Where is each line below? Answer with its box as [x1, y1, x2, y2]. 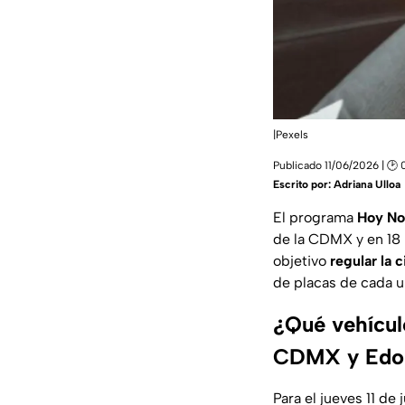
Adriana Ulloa [334, 178, 400, 192]
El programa [273, 209, 357, 227]
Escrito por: [273, 178, 334, 192]
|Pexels [273, 128, 308, 142]
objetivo [273, 252, 330, 270]
